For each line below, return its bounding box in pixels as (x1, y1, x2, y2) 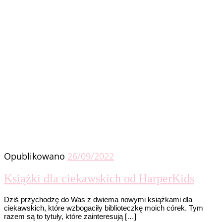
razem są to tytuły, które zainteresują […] (4, 212, 136, 221)
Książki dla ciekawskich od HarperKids (4, 171, 194, 185)
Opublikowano (4, 150, 67, 162)
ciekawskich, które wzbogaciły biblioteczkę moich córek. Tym (4, 203, 203, 212)
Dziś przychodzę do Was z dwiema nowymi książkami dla (4, 195, 192, 204)
